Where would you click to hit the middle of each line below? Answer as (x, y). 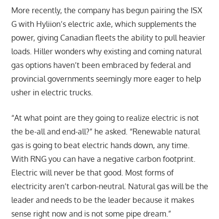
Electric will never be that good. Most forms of (92, 172)
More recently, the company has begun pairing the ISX (107, 10)
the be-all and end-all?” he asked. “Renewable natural (105, 131)
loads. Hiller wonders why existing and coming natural (106, 51)
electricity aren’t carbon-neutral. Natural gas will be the (109, 186)
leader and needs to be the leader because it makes (102, 200)
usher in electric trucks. (52, 92)
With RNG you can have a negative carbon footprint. (103, 159)
